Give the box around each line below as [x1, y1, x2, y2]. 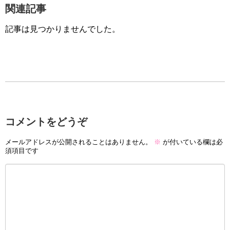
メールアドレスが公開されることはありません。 [5, 138, 152, 146]
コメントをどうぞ [5, 116, 87, 127]
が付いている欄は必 [161, 138, 223, 146]
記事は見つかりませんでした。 [5, 24, 120, 33]
